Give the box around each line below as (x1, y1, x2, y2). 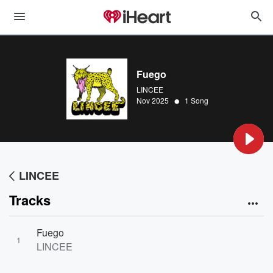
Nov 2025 (136, 95, 169, 105)
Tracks (9, 190, 51, 210)
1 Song (185, 95, 208, 105)
